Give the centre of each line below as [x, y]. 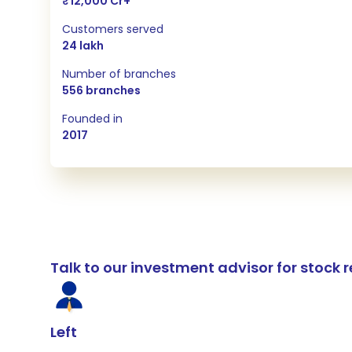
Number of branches [119, 74]
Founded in [92, 119]
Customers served [113, 29]
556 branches [101, 91]
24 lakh [83, 46]
